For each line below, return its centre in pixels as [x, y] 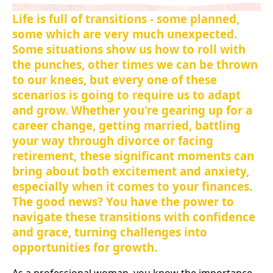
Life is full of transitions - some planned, [126, 18]
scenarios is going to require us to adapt [126, 94]
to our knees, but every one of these [115, 79]
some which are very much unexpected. [125, 34]
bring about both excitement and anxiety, [131, 171]
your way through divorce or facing [113, 140]
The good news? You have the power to [123, 201]
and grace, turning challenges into [110, 232]
